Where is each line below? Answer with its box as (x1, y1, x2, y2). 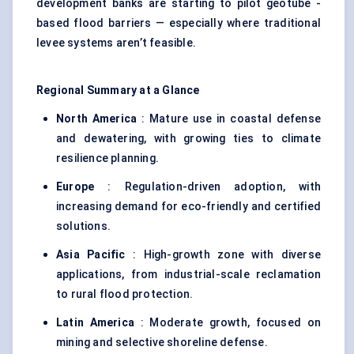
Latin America (56, 316, 134, 330)
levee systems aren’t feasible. (36, 36, 196, 50)
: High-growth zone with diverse (125, 248, 321, 262)
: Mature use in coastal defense (137, 112, 321, 126)
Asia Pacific (56, 248, 126, 262)
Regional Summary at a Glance (36, 84, 200, 97)
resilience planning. (56, 152, 159, 165)
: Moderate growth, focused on (134, 316, 321, 330)
